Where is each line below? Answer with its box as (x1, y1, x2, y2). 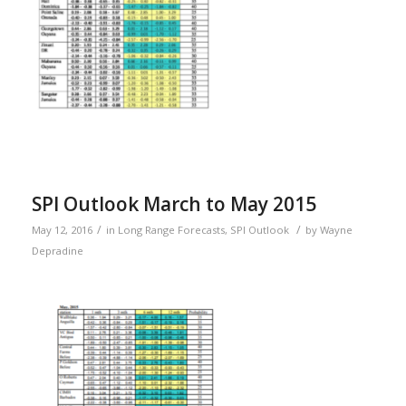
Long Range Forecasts (117, 222, 225, 237)
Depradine (31, 243, 83, 257)
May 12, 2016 (31, 222, 92, 237)
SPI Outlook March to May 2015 (31, 190, 316, 217)
